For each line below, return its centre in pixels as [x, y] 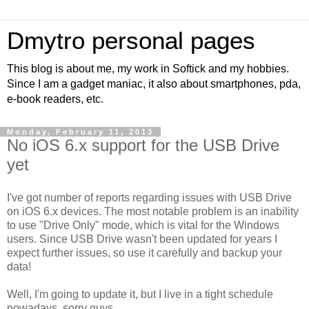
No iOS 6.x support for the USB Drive [143, 145]
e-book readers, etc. [55, 99]
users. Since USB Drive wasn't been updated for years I [142, 239]
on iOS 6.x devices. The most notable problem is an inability [153, 211]
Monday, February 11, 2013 [80, 132]
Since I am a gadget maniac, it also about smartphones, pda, [154, 84]
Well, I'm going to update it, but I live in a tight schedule [140, 294]
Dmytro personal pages [131, 41]
